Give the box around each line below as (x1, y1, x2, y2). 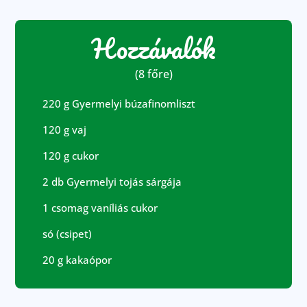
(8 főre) (134, 66, 173, 82)
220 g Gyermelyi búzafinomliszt (42, 97, 196, 111)
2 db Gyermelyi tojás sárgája (42, 175, 182, 189)
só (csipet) (42, 227, 93, 241)
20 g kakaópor (42, 253, 112, 267)
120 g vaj (42, 123, 87, 137)
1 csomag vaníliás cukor (42, 201, 158, 215)
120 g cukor (42, 149, 99, 163)
